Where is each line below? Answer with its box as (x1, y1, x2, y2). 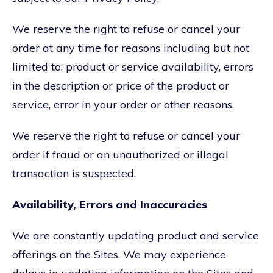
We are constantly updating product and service (12, 228, 259, 243)
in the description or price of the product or (12, 78, 229, 93)
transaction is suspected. (12, 166, 136, 180)
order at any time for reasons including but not (12, 40, 249, 55)
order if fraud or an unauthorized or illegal (12, 147, 229, 161)
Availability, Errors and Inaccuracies (12, 197, 207, 211)
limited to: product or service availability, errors (12, 59, 253, 74)
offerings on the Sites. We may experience (12, 247, 226, 261)
